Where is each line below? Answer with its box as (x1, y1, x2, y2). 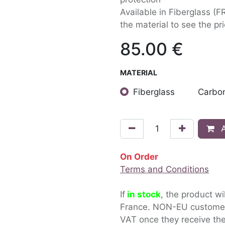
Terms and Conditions (120, 164, 209, 174)
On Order (120, 151, 158, 162)
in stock (127, 189, 161, 199)
